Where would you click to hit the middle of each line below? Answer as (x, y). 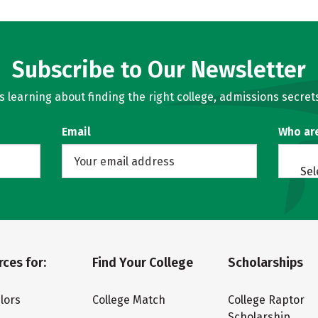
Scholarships (266, 263)
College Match (128, 300)
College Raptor (267, 300)
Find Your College (142, 263)
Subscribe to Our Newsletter (159, 70)
